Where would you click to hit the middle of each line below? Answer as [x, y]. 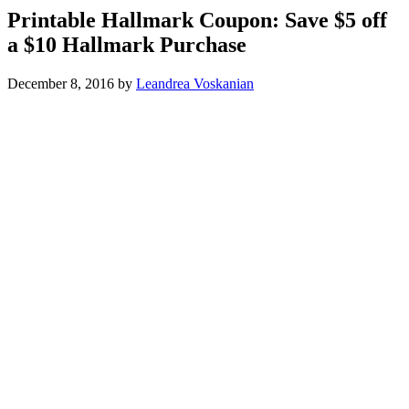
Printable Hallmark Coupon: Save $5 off [197, 20]
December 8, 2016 [61, 83]
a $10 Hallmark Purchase [127, 44]
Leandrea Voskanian [195, 83]
